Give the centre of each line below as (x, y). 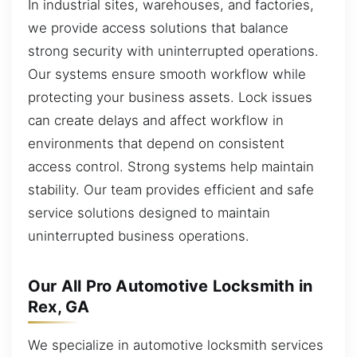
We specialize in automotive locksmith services (176, 345)
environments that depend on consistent (156, 143)
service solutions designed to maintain (149, 212)
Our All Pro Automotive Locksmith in (171, 286)
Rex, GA (59, 306)
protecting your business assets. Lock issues (170, 97)
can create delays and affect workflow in (156, 120)
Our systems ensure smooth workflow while (167, 74)
